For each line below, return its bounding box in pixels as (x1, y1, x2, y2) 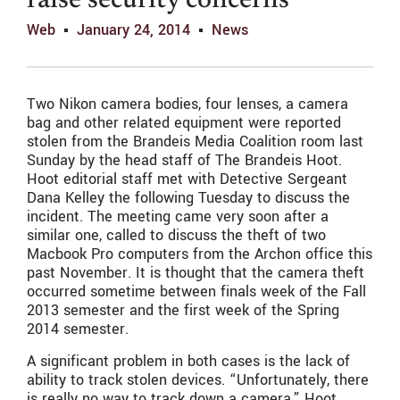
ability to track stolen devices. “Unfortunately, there (27, 369, 369, 390)
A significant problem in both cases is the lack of (27, 350, 350, 371)
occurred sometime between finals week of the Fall (27, 281, 366, 303)
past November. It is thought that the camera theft (27, 262, 364, 284)
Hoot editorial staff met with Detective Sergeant (27, 169, 347, 190)
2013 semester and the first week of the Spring (27, 300, 339, 321)
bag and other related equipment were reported (27, 112, 341, 134)
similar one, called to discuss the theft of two (27, 225, 326, 246)
